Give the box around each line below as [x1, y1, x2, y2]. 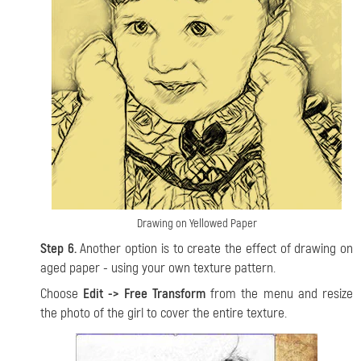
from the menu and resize [205, 284, 354, 302]
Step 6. [40, 239, 77, 257]
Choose [40, 284, 84, 302]
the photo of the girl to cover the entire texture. [40, 304, 287, 322]
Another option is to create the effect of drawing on [76, 239, 354, 257]
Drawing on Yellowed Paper [136, 215, 257, 231]
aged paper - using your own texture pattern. [40, 259, 276, 276]
